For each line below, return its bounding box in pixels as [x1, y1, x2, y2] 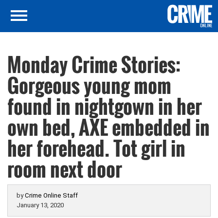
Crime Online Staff [25, 192, 78, 199]
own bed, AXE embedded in [7, 113, 210, 141]
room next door [7, 155, 122, 183]
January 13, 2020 [17, 201, 64, 209]
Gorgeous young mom [7, 71, 171, 99]
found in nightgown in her [7, 92, 202, 120]
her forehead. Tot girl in [7, 134, 185, 162]
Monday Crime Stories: [7, 50, 181, 78]
